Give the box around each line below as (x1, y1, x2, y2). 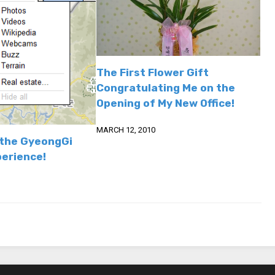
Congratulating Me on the (96, 81, 236, 94)
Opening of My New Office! (96, 96, 235, 109)
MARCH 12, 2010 (96, 125, 156, 134)
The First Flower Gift (96, 66, 209, 79)
